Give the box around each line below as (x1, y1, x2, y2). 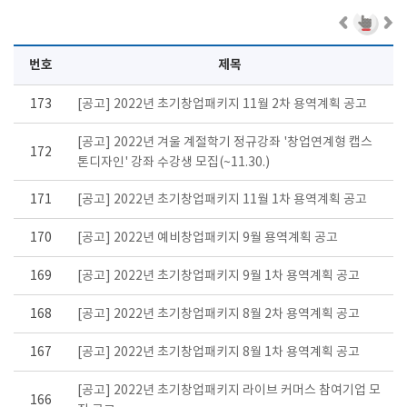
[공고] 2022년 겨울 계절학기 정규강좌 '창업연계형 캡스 (77, 135, 372, 151)
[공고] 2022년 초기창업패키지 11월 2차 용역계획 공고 (77, 97, 367, 113)
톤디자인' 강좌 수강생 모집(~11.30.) (77, 155, 270, 171)
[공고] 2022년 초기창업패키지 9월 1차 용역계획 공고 (77, 269, 360, 284)
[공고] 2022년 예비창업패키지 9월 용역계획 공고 (77, 231, 338, 246)
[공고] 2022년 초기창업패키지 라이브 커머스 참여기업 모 (77, 383, 381, 399)
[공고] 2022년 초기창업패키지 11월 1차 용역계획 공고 (77, 193, 367, 208)
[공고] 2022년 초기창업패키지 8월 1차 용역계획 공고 (77, 345, 360, 361)
